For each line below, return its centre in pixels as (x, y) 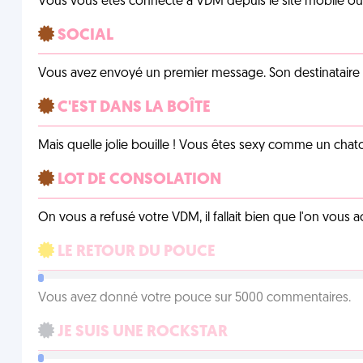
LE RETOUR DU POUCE (135, 252)
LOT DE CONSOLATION (137, 180)
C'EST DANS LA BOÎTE (132, 108)
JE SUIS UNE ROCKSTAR (141, 332)
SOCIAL (83, 36)
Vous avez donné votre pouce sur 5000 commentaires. (194, 298)
